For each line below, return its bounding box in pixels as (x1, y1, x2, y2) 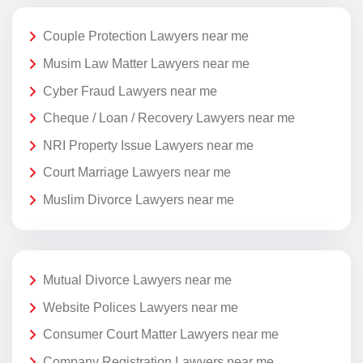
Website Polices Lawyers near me (43, 300, 238, 314)
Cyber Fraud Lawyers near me (43, 83, 217, 98)
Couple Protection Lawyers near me (43, 29, 249, 44)
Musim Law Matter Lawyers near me (43, 56, 250, 70)
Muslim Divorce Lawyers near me (43, 192, 234, 207)
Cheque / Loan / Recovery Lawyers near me (43, 111, 295, 126)
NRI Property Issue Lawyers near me (43, 138, 254, 152)
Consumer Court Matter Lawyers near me (43, 327, 279, 342)
